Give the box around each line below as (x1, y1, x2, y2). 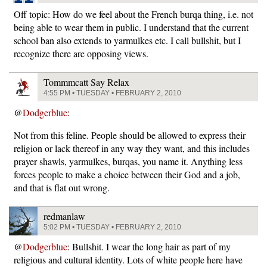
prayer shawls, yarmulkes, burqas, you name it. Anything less (14, 155, 243, 167)
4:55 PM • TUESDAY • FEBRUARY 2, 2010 (44, 89, 181, 97)
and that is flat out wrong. (14, 181, 110, 194)
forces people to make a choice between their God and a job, (14, 168, 240, 181)
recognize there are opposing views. (14, 47, 148, 60)
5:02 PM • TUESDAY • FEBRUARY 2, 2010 (44, 223, 181, 231)
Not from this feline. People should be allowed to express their (14, 129, 246, 141)
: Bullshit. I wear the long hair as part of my (67, 240, 231, 253)
